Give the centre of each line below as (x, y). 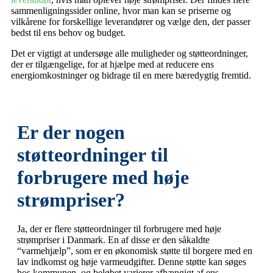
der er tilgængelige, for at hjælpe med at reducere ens (112, 65)
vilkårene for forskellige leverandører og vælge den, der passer (131, 22)
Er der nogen (71, 133)
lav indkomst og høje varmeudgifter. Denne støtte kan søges (132, 261)
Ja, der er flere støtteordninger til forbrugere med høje (119, 229)
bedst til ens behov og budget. (68, 33)
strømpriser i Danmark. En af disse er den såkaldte (113, 239)
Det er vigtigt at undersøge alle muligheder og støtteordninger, (129, 54)
